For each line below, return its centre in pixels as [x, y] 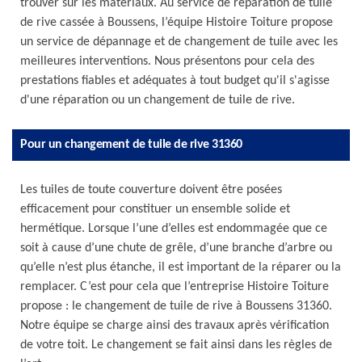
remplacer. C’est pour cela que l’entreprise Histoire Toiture [175, 287]
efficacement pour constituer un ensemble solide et [155, 209]
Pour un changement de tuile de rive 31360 [131, 145]
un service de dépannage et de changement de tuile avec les [179, 42]
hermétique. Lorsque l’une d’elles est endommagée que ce [174, 229]
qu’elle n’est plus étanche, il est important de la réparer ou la [181, 267]
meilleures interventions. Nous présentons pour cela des [167, 61]
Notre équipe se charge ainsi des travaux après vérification [175, 326]
